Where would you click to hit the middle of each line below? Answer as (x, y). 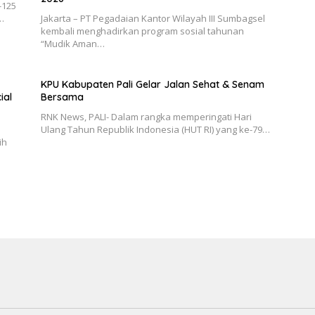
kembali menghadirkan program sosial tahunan (142, 31)
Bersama (62, 97)
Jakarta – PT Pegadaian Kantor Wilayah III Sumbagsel (153, 18)
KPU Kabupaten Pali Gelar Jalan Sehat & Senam (152, 84)
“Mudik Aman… (72, 43)
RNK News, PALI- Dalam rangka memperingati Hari (146, 116)
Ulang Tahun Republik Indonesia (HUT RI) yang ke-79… (155, 129)
